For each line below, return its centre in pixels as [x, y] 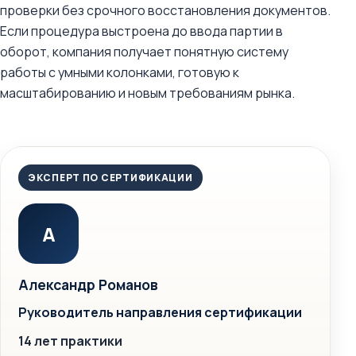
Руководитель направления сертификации [160, 312]
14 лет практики [70, 341]
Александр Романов [88, 284]
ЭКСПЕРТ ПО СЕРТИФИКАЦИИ [110, 178]
